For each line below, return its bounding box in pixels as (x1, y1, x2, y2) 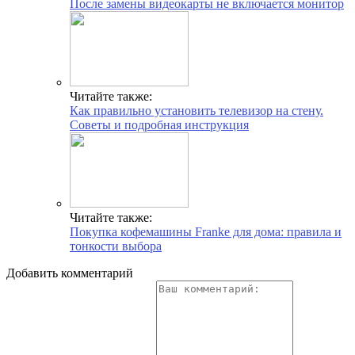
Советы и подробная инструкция (70, 117, 249, 132)
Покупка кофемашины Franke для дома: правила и (70, 224, 342, 239)
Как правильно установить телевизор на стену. (70, 103, 323, 117)
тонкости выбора (70, 239, 162, 253)
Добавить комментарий (6, 265, 133, 280)
